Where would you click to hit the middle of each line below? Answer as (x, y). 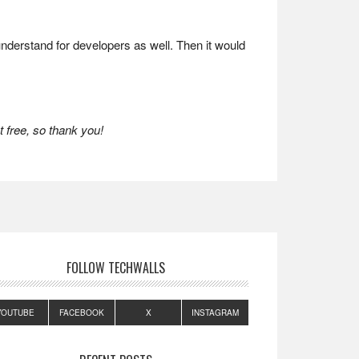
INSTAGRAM (215, 313)
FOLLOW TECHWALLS (115, 268)
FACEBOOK (82, 313)
